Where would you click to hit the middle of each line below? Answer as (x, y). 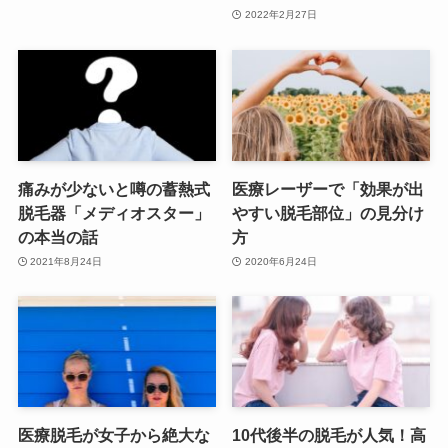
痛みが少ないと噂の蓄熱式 (113, 189)
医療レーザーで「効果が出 (328, 189)
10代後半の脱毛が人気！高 (329, 435)
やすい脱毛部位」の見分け (328, 213)
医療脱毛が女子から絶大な (113, 435)
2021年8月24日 (66, 261)
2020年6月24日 (280, 261)
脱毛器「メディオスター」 (113, 213)
